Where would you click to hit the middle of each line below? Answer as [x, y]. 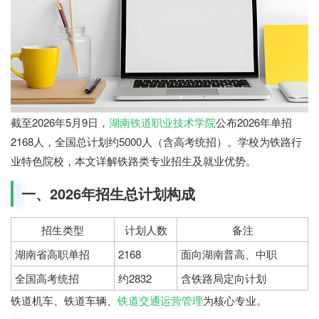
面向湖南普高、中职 [229, 254]
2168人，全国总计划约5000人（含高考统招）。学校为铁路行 [156, 142]
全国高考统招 [47, 278]
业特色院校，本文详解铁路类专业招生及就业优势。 [134, 161]
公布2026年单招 [254, 122]
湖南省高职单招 [52, 254]
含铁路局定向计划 [224, 278]
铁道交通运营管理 [160, 300]
